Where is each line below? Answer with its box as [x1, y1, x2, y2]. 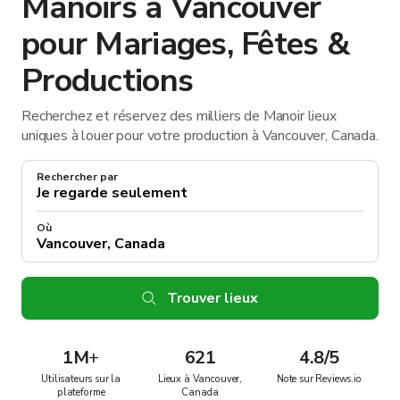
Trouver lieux [167, 287, 258, 308]
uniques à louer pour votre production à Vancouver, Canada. [21, 125, 379, 146]
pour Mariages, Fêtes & [21, 21, 351, 66]
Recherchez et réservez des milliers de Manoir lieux [21, 105, 337, 126]
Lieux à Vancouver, [157, 371, 243, 386]
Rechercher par [37, 169, 118, 184]
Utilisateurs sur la [41, 371, 121, 386]
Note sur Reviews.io [276, 371, 362, 386]
